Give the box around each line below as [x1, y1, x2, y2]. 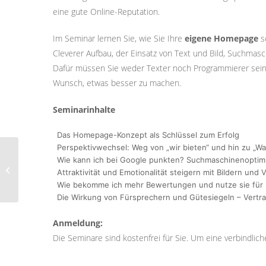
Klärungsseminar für [21, 146, 90, 158]
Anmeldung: [53, 217, 103, 229]
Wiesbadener [21, 159, 65, 170]
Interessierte [21, 183, 64, 195]
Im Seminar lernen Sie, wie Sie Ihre [53, 33, 185, 44]
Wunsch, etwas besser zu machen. [53, 77, 181, 88]
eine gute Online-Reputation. [53, 6, 160, 17]
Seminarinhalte [53, 104, 115, 115]
